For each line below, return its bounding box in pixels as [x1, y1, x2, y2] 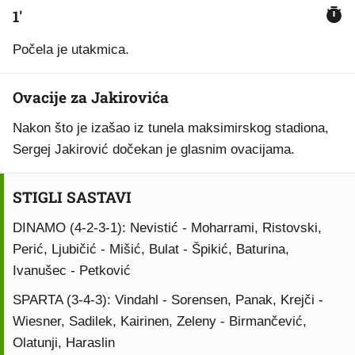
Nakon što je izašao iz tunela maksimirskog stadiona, [13, 120, 329, 136]
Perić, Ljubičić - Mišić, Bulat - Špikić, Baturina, [13, 242, 289, 257]
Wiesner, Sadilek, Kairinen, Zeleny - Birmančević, [13, 314, 307, 329]
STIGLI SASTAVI [13, 187, 132, 207]
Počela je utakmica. [13, 42, 129, 57]
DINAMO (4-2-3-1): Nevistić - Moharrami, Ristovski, [13, 220, 322, 235]
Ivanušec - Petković [13, 263, 131, 278]
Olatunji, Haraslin [13, 335, 115, 350]
